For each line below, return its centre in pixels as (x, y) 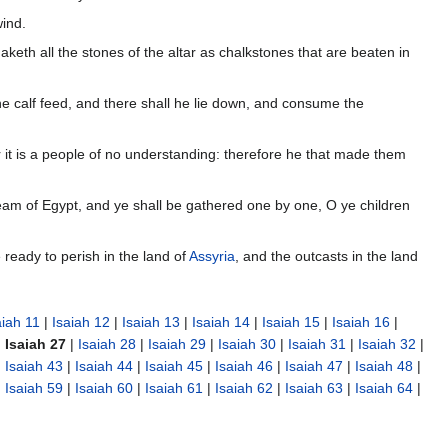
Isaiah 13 (151, 322)
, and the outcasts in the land (326, 256)
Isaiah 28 (107, 344)
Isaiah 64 (384, 388)
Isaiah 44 (104, 366)
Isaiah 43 (34, 366)
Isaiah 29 (177, 344)
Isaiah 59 (34, 388)
